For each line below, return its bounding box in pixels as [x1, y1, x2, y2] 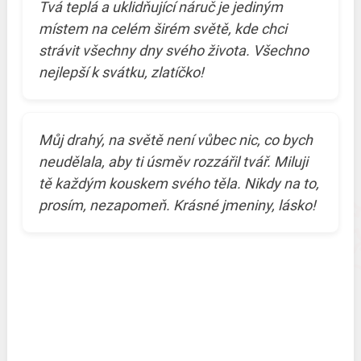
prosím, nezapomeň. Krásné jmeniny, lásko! [38, 197, 316, 214]
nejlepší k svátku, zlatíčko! [38, 64, 204, 81]
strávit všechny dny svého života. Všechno [38, 42, 309, 60]
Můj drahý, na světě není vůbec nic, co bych [38, 131, 313, 149]
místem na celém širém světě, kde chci [38, 20, 287, 38]
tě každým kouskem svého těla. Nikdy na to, [38, 175, 319, 193]
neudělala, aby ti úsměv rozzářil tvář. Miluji [38, 153, 308, 171]
